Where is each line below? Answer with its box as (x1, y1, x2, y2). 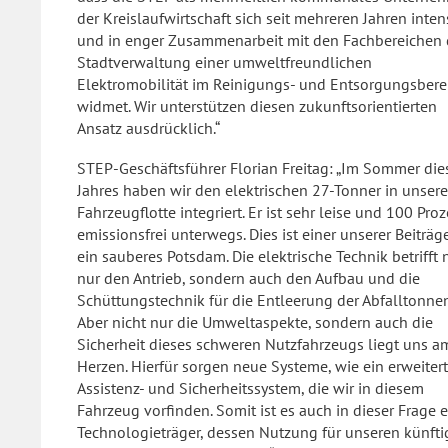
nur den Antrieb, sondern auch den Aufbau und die (77, 268, 420, 288)
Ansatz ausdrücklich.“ (77, 118, 220, 138)
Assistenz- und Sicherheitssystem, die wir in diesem (77, 378, 424, 398)
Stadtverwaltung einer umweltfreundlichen (77, 52, 372, 72)
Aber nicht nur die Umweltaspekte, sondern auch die (77, 312, 433, 332)
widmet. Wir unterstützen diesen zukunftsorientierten (77, 96, 437, 116)
